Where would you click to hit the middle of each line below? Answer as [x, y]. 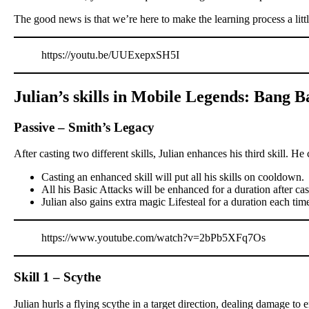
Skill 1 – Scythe [57, 277]
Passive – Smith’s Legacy [84, 127]
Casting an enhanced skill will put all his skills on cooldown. [173, 177]
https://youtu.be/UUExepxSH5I [110, 54]
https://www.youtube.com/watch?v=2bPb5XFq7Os [153, 238]
